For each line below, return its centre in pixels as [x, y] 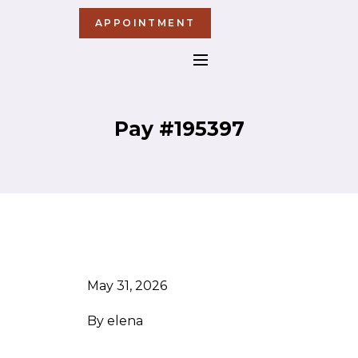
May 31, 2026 [127, 286]
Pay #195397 [179, 129]
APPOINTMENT [145, 23]
